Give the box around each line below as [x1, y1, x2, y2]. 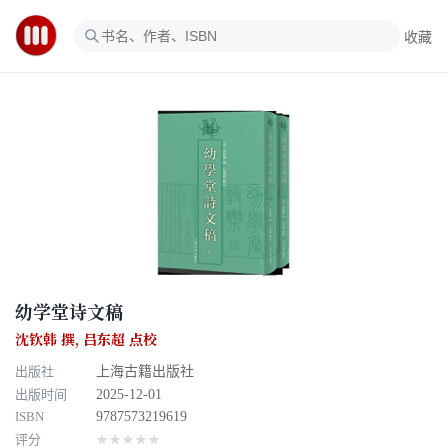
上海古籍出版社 [96, 364, 195, 380]
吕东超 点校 [83, 333, 157, 348]
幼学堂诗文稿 [15, 302, 123, 321]
